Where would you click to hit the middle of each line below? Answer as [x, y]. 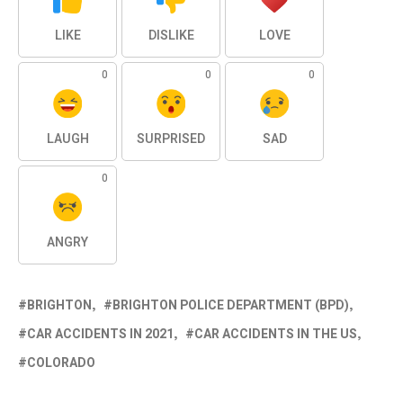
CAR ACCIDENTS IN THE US [276, 334]
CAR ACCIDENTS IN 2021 [100, 334]
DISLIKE [171, 35]
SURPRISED [171, 139]
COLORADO [61, 363]
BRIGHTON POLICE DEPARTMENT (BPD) [231, 305]
